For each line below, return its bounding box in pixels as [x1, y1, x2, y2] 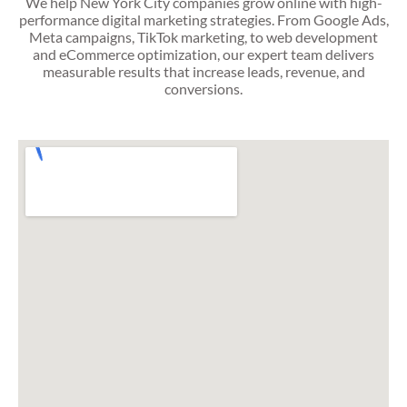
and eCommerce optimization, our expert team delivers [33, 45, 374, 63]
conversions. [164, 79, 243, 97]
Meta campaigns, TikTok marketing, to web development [29, 27, 378, 45]
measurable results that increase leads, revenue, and [42, 62, 365, 80]
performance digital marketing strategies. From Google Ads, [18, 10, 389, 28]
